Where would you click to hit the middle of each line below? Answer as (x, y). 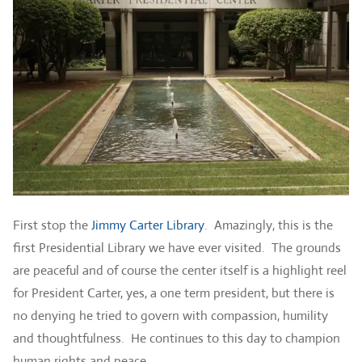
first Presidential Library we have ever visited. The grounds (177, 247)
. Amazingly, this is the (269, 225)
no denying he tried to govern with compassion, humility (170, 315)
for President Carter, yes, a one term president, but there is (174, 293)
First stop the (52, 225)
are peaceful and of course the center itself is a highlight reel (180, 270)
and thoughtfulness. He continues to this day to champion (177, 338)
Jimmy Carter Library (148, 225)
